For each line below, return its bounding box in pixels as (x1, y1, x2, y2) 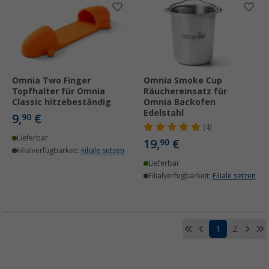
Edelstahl (144, 108, 184, 118)
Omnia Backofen (144, 97, 216, 107)
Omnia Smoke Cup (144, 76, 222, 86)
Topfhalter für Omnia (12, 86, 105, 97)
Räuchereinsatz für (144, 86, 227, 97)
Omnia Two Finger (12, 76, 91, 86)
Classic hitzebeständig (12, 97, 111, 107)
